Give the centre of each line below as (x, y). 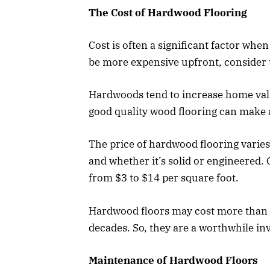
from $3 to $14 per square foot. (164, 178)
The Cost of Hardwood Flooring (168, 12)
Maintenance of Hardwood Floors (173, 260)
